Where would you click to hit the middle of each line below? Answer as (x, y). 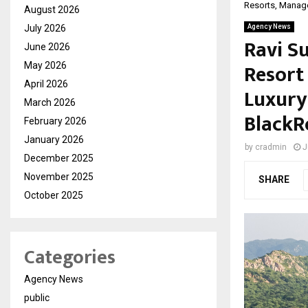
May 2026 (45, 65)
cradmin (271, 147)
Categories (70, 257)
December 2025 (59, 158)
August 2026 (52, 9)
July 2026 (45, 28)
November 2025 (59, 176)
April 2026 (46, 84)
